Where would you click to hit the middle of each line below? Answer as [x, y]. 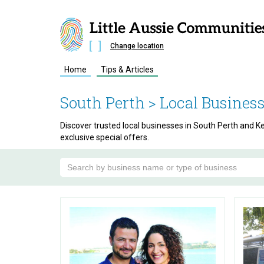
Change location [137, 46]
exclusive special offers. [105, 137]
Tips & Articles [127, 70]
